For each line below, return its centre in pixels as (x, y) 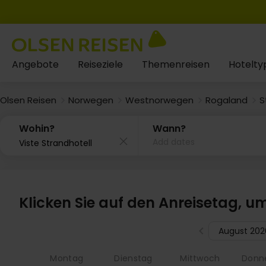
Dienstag (133, 258)
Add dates (174, 142)
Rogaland (227, 100)
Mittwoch (200, 258)
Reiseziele (100, 64)
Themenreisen (176, 64)
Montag (67, 258)
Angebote (35, 64)
